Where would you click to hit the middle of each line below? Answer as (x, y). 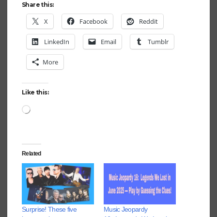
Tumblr (158, 41)
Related (31, 153)
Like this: (35, 92)
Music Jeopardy (126, 209)
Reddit (148, 21)
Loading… (44, 107)
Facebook (93, 21)
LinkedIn (57, 41)
